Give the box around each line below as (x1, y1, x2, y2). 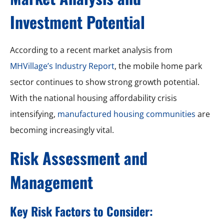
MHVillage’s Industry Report (10, 60, 114, 71)
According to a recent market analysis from (10, 44, 172, 55)
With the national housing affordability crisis (10, 92, 177, 103)
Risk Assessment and (10, 145, 147, 169)
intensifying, (10, 108, 57, 119)
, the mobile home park (114, 60, 202, 71)
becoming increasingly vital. (10, 124, 114, 135)
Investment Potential (10, 9, 145, 33)
